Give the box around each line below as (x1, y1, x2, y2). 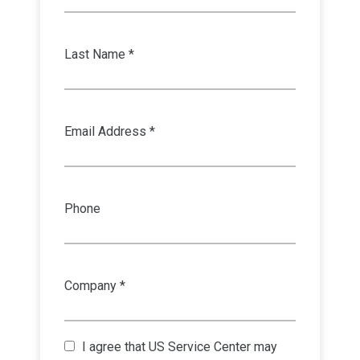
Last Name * (64, 47, 134, 62)
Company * (64, 278, 125, 293)
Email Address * (64, 124, 155, 139)
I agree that (82, 339, 149, 354)
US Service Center (149, 339, 251, 354)
